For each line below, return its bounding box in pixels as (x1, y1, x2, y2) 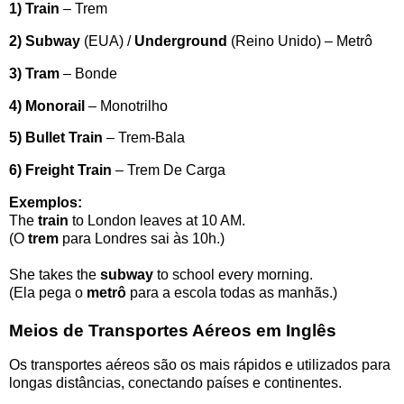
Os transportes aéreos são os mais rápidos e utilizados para (9, 356, 390, 372)
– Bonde (60, 65, 117, 81)
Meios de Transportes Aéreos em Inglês (9, 321, 336, 341)
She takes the (9, 267, 100, 283)
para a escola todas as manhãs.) (126, 285, 337, 301)
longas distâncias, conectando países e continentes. (9, 374, 342, 390)
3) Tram (9, 65, 60, 81)
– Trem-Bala (103, 130, 185, 146)
